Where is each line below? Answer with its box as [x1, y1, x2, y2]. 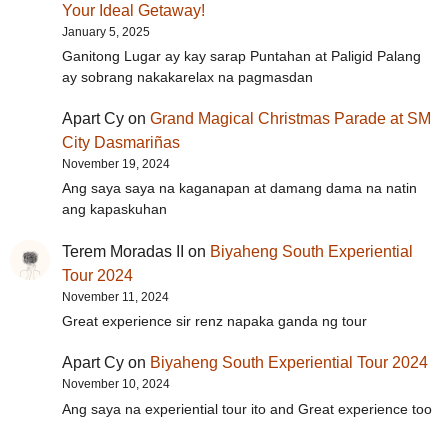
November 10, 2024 [62, 377, 170, 392]
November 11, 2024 [62, 289, 169, 304]
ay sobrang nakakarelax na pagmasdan [62, 68, 313, 85]
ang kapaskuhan [62, 201, 167, 218]
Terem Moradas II [62, 242, 184, 260]
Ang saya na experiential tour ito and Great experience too [62, 400, 432, 417]
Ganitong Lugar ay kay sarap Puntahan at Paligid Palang [62, 47, 421, 64]
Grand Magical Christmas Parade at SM [150, 110, 431, 128]
